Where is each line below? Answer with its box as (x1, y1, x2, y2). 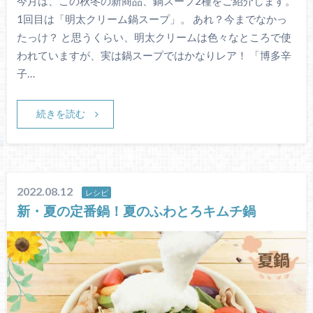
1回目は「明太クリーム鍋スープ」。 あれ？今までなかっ (16, 13, 287, 26)
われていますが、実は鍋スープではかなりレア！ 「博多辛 (16, 49, 291, 62)
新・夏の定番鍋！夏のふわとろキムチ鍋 (17, 202, 256, 219)
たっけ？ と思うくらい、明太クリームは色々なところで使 (16, 31, 291, 44)
